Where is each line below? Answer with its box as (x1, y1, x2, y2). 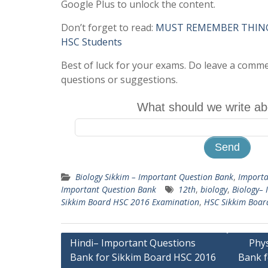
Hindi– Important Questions (70, 236, 196, 249)
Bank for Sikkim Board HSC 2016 (70, 251, 216, 264)
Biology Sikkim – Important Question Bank (75, 171, 233, 182)
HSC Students (61, 35, 122, 48)
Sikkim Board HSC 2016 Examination (61, 196, 199, 208)
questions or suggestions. (61, 73, 178, 86)
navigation (60, 251, 123, 266)
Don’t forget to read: (61, 21, 156, 34)
